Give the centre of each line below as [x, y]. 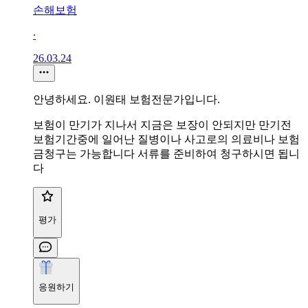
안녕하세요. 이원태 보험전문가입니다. [126, 100]
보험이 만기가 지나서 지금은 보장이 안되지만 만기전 [162, 125]
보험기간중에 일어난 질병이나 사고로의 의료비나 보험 [166, 140]
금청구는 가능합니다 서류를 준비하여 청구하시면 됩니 [166, 154]
